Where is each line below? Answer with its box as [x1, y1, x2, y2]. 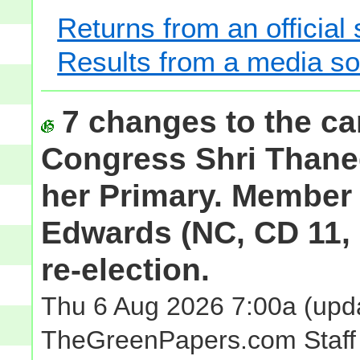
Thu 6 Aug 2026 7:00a [41, 291, 297, 321]
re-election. [41, 252, 211, 287]
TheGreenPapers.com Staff [41, 325, 357, 354]
